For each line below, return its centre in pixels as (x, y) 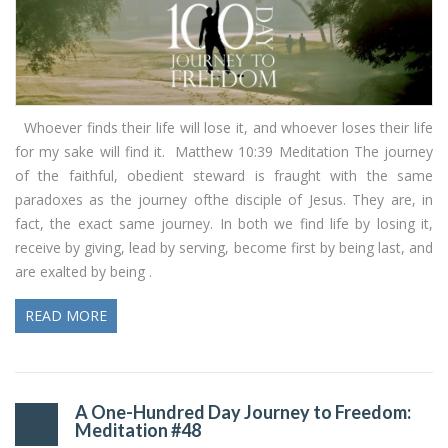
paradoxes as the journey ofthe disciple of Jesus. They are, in (224, 199)
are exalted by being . (83, 271)
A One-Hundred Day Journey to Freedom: (243, 411)
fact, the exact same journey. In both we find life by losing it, (224, 223)
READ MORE (66, 315)
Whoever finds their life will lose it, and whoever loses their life (224, 127)
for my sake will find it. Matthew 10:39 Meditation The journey (224, 151)
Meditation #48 (138, 429)
